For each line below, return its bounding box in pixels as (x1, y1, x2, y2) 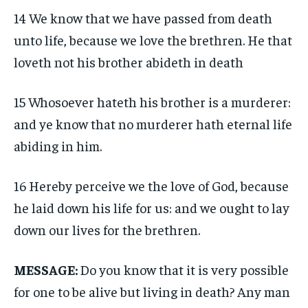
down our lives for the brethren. (14, 221, 200, 238)
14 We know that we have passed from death (14, 9, 272, 26)
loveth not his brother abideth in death (14, 53, 243, 70)
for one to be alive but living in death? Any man (14, 283, 290, 300)
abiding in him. (14, 137, 102, 154)
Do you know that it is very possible (80, 261, 289, 278)
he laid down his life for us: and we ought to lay (14, 199, 289, 216)
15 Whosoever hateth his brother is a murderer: (14, 93, 291, 110)
